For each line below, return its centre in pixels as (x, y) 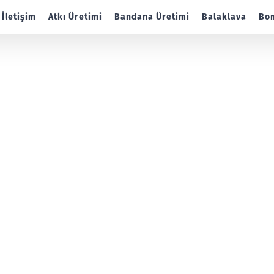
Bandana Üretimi (152, 17)
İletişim (19, 17)
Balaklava (224, 17)
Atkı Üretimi (75, 17)
